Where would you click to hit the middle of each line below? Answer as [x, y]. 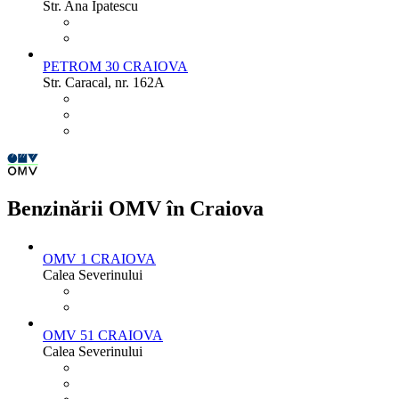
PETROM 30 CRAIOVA [115, 66]
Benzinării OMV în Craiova [135, 208]
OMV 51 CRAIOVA [103, 335]
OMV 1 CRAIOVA [99, 258]
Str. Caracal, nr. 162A [104, 82]
